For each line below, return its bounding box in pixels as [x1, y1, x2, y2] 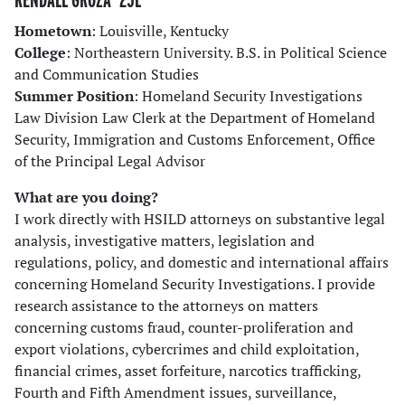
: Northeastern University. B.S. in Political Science [66, 42, 387, 63]
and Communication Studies [14, 64, 199, 85]
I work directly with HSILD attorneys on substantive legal [14, 209, 385, 230]
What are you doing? [14, 187, 158, 208]
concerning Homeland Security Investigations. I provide [14, 274, 375, 295]
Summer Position [14, 86, 134, 107]
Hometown [14, 21, 91, 42]
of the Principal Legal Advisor [14, 151, 205, 172]
